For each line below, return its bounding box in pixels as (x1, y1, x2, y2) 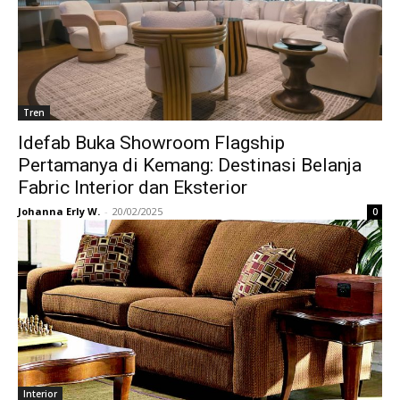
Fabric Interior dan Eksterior (18, 177, 247, 198)
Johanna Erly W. (18, 204, 100, 218)
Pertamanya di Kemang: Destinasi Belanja (18, 154, 362, 176)
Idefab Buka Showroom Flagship (18, 132, 285, 154)
